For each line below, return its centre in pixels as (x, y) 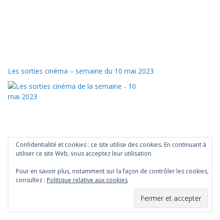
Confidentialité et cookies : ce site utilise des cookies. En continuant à (111, 145)
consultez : (31, 180)
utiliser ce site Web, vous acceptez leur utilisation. (84, 153)
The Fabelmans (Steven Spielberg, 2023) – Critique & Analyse (105, 172)
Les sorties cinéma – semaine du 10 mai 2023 (81, 71)
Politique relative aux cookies (87, 180)
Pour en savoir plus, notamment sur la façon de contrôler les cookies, (112, 171)
